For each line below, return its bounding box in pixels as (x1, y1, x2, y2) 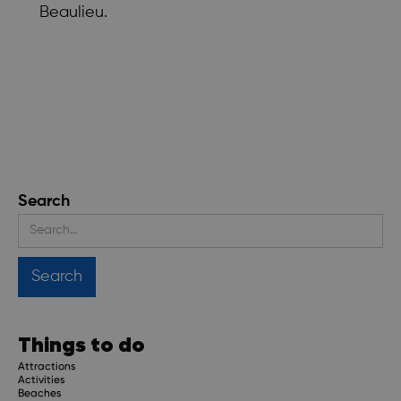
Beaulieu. (39, 4, 107, 21)
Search (18, 192, 70, 209)
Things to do (18, 329, 145, 358)
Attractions (18, 359, 76, 372)
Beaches (18, 386, 62, 399)
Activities (18, 372, 65, 386)
